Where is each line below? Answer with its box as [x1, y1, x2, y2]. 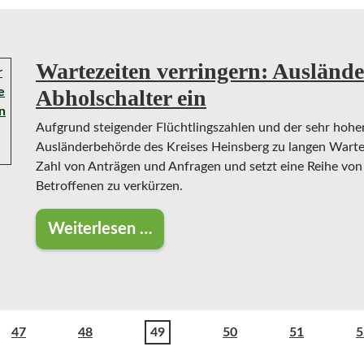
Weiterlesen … [48, 221, 152, 237]
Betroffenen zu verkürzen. [36, 180, 183, 193]
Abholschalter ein [36, 85, 206, 110]
